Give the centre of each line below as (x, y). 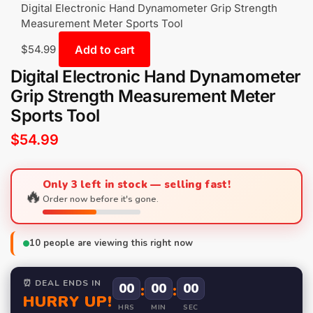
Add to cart (104, 49)
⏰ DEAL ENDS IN (62, 283)
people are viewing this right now (117, 243)
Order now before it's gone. (101, 199)
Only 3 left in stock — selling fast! (137, 185)
